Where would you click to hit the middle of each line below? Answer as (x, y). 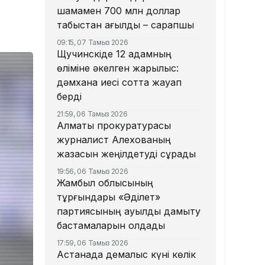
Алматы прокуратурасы (114, 126)
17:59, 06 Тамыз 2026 (92, 243)
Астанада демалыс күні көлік (126, 255)
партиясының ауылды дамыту (128, 211)
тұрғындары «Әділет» (108, 197)
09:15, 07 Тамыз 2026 (92, 43)
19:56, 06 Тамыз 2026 (92, 172)
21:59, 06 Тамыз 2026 (92, 114)
